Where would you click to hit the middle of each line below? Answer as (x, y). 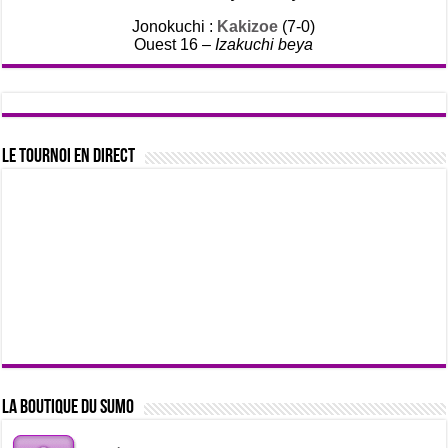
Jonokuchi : (175, 26)
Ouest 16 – (175, 44)
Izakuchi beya (264, 44)
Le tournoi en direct (69, 157)
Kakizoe (248, 26)
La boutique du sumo (68, 408)
